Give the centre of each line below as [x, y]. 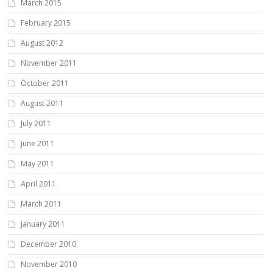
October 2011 [45, 83]
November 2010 [49, 264]
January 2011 [43, 224]
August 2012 [42, 43]
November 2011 [49, 63]
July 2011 [36, 123]
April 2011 [38, 183]
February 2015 [46, 23]
